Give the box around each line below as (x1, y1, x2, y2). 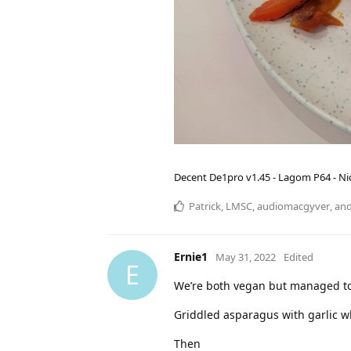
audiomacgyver (257, 198, 330, 213)
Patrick (189, 198, 221, 213)
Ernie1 (174, 248, 208, 264)
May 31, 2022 (215, 249, 276, 264)
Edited (284, 249, 313, 264)
